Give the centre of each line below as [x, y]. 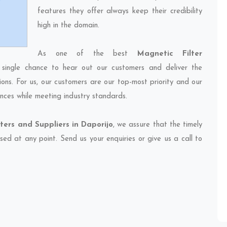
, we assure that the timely [158, 125]
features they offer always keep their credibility [120, 11]
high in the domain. [68, 26]
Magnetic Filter [169, 54]
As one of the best [87, 54]
